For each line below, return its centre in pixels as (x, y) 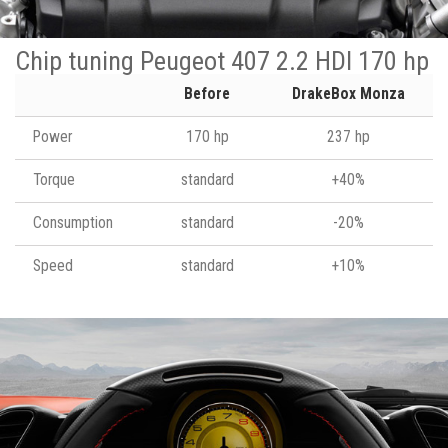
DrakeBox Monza (348, 93)
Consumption (73, 222)
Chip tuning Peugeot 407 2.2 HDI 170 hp (222, 60)
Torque (54, 179)
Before (207, 93)
